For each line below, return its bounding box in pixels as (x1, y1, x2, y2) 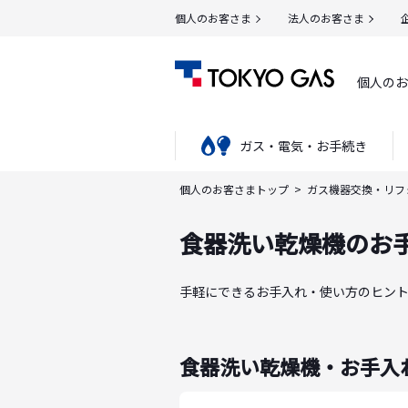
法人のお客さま (288, 10, 364, 25)
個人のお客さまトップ (179, 181, 289, 197)
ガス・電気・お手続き (240, 137, 367, 155)
